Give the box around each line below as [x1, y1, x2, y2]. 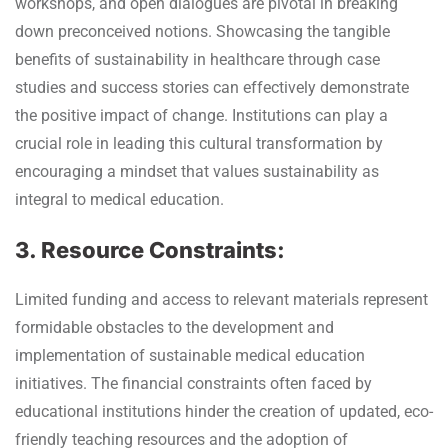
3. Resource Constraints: [15, 236, 285, 263]
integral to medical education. [15, 189, 224, 209]
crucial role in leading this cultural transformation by [15, 133, 383, 153]
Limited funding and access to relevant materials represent [15, 289, 428, 309]
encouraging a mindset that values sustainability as [15, 161, 379, 181]
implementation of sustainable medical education [15, 345, 365, 365]
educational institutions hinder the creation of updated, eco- [15, 401, 433, 421]
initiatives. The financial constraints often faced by [15, 373, 372, 393]
